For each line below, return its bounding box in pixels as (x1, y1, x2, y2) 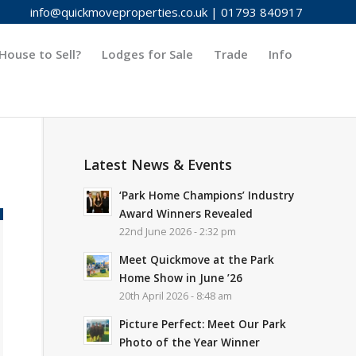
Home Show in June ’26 (119, 270, 243, 285)
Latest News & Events (83, 155, 233, 174)
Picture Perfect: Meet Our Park (119, 316, 287, 331)
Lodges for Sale (102, 46, 193, 62)
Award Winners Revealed (119, 206, 253, 221)
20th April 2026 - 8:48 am (119, 289, 233, 303)
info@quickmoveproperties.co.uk (30, 4, 207, 20)
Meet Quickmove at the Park (119, 252, 275, 267)
